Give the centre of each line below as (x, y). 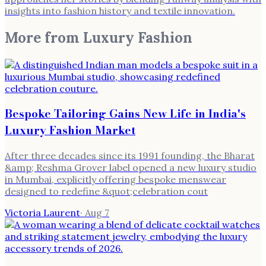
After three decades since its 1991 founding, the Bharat (130, 156)
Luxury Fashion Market (70, 130)
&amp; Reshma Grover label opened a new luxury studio (131, 168)
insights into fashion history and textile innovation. (120, 10)
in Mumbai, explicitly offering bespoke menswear (115, 180)
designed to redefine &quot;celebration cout (106, 191)
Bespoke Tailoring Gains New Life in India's (125, 114)
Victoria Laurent (42, 213)
